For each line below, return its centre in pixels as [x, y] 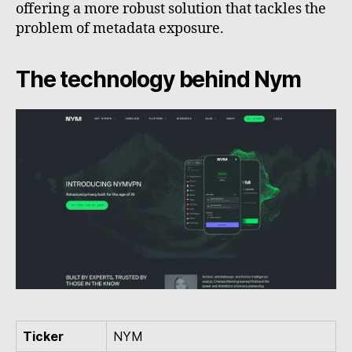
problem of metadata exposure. [120, 28]
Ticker [43, 337]
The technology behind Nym [158, 79]
